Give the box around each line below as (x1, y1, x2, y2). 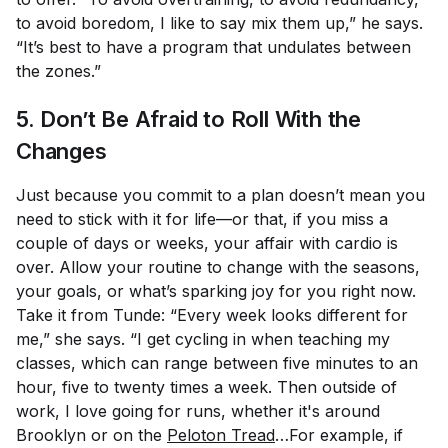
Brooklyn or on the (16, 425, 167, 445)
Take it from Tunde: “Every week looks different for (16, 305, 408, 325)
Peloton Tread (167, 425, 275, 445)
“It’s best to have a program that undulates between (16, 37, 411, 57)
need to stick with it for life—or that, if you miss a (16, 209, 388, 229)
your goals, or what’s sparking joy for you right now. (16, 281, 416, 301)
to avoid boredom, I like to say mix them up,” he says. (16, 13, 423, 33)
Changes (16, 138, 107, 164)
